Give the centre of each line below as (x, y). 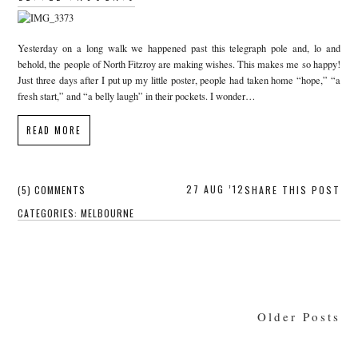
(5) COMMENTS (52, 189)
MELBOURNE (108, 213)
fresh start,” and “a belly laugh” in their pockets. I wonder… (137, 97)
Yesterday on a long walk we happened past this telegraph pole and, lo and (179, 49)
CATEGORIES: (50, 213)
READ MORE (54, 130)
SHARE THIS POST (292, 189)
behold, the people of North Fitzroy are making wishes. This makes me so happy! (179, 65)
